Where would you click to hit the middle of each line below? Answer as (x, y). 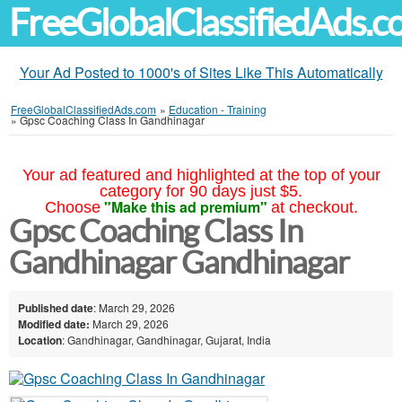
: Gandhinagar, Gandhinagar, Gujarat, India (166, 339)
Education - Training (218, 109)
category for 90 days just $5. (201, 191)
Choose (72, 207)
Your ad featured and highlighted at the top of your (201, 175)
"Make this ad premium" (185, 207)
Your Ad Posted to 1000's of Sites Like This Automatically (201, 72)
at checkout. (314, 207)
